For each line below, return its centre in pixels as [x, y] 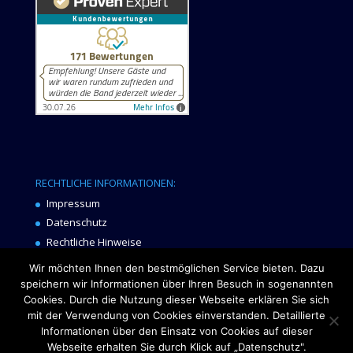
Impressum [73, 203]
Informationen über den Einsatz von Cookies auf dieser [176, 331]
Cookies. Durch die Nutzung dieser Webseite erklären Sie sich [176, 299]
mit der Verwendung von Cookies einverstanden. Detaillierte [176, 315]
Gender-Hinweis [85, 261]
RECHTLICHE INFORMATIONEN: [105, 182]
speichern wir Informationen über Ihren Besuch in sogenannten [176, 284]
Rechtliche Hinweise [94, 242]
